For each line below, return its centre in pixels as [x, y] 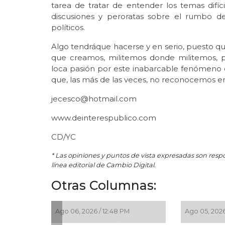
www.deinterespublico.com [105, 118]
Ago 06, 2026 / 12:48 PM [92, 211]
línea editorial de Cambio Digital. [103, 165]
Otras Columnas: [104, 185]
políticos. [69, 27]
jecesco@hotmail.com [95, 98]
